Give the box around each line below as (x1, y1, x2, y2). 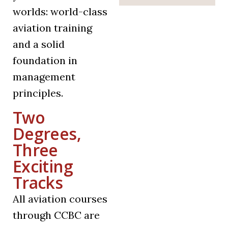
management (13, 70, 75, 83)
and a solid (13, 38, 65, 51)
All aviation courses (13, 192, 107, 206)
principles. (13, 87, 63, 100)
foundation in (13, 54, 77, 67)
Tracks (13, 172, 63, 194)
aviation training (13, 21, 92, 35)
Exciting (13, 155, 73, 178)
